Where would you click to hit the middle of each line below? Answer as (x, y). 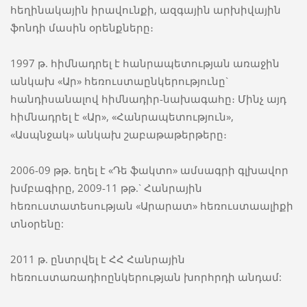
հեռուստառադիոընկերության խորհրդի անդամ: (146, 277)
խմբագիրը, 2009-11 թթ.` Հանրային (106, 188)
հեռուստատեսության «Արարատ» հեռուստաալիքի (151, 206)
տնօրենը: (37, 224)
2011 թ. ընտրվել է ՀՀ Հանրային (97, 259)
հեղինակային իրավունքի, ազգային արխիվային (145, 10)
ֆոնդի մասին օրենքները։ (82, 28)
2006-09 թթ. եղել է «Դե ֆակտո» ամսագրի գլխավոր (149, 170)
